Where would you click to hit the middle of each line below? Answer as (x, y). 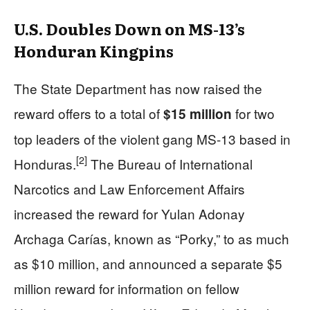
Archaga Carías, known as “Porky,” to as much (152, 238)
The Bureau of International (170, 163)
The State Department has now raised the (138, 88)
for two (253, 113)
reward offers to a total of (89, 113)
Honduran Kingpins (94, 51)
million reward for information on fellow (127, 288)
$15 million (198, 113)
